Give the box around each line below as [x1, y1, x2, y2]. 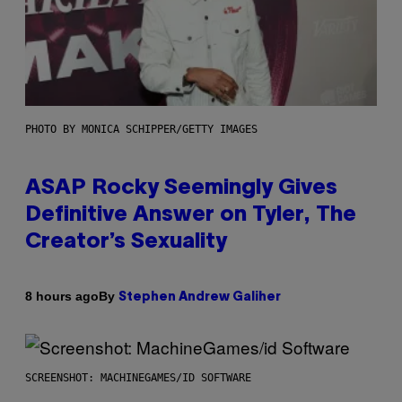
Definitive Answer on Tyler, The [25, 205, 356, 225]
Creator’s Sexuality [25, 232, 227, 252]
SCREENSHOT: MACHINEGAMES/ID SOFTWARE [25, 371, 251, 384]
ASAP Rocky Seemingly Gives [25, 178, 337, 198]
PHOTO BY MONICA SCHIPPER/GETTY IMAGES [25, 122, 258, 135]
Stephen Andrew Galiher [118, 291, 281, 303]
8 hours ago [25, 289, 99, 304]
